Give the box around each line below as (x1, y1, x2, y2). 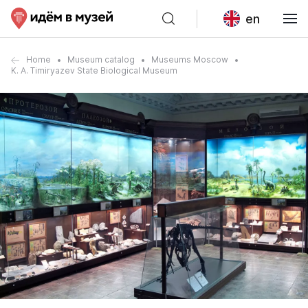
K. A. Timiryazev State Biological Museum (11, 65, 177, 76)
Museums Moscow (151, 54, 228, 65)
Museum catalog (67, 54, 135, 65)
